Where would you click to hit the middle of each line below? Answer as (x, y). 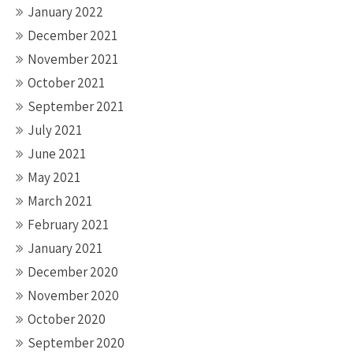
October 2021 (66, 83)
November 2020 (73, 295)
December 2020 (73, 272)
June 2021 (57, 154)
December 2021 (72, 35)
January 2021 (65, 248)
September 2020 (76, 343)
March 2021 (60, 201)
